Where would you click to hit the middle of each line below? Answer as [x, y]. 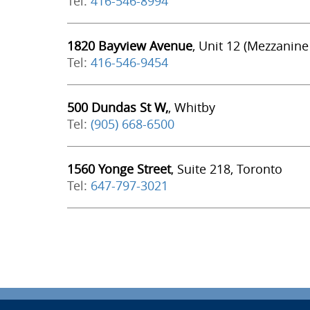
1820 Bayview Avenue [129, 46]
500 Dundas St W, [117, 107]
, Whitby [191, 107]
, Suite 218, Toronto [226, 169]
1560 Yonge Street [119, 169]
